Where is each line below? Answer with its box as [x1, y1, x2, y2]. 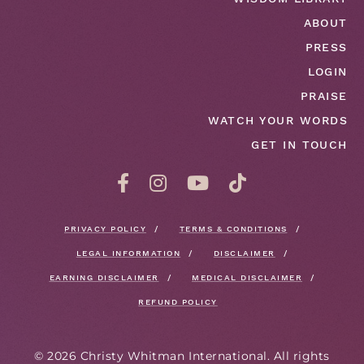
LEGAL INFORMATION [76, 248, 181, 258]
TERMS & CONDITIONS [179, 223, 288, 233]
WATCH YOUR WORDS [208, 113, 348, 127]
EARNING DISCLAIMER [49, 272, 159, 282]
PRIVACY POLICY [64, 223, 146, 233]
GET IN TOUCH [251, 137, 348, 151]
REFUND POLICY [138, 297, 218, 306]
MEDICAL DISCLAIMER [192, 272, 302, 282]
